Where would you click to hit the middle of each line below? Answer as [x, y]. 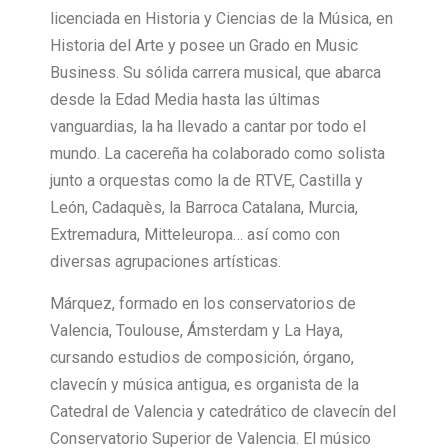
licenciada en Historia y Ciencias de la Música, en [221, 19]
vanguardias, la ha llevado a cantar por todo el [208, 127]
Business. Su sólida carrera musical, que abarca [215, 73]
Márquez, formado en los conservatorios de [203, 303]
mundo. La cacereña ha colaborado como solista [217, 154]
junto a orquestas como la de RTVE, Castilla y [206, 181]
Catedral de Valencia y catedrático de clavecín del [223, 411]
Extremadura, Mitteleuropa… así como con [195, 235]
